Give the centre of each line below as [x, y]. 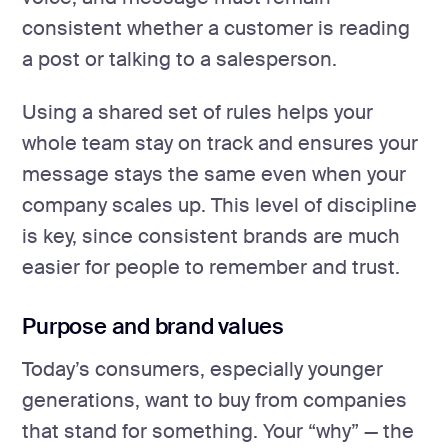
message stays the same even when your [214, 175]
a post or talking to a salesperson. [180, 60]
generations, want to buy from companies [215, 400]
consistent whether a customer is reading [216, 29]
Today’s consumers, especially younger [203, 369]
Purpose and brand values [153, 327]
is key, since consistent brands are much [211, 237]
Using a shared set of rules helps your [198, 113]
